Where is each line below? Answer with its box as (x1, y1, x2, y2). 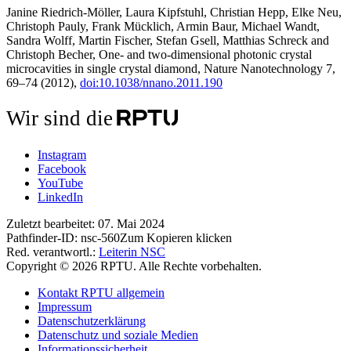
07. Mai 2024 (98, 217, 165, 231)
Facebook (38, 162, 86, 176)
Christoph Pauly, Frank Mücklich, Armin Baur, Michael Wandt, (6, 20, 320, 34)
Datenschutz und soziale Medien (38, 328, 198, 342)
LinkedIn (38, 190, 83, 204)
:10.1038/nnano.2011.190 (96, 76, 223, 90)
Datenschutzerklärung (38, 314, 146, 328)
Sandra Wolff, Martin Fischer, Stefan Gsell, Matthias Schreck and (6, 34, 329, 48)
